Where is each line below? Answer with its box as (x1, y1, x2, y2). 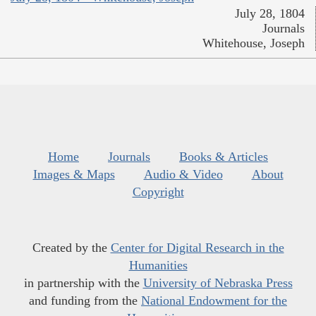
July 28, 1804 (235, 6, 305, 21)
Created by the (32, 241, 111, 255)
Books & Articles (179, 150, 268, 164)
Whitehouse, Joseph (202, 36, 305, 51)
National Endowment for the (141, 293, 287, 308)
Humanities (128, 258, 188, 273)
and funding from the (29, 293, 141, 308)
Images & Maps (32, 167, 115, 182)
